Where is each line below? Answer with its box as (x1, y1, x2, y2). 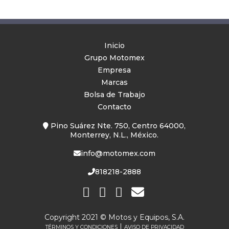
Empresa (98, 65, 131, 75)
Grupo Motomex (84, 53, 145, 62)
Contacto (97, 102, 131, 111)
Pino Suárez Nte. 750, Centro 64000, (49, 121, 186, 130)
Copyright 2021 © (44, 212, 108, 222)
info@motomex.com (80, 148, 155, 158)
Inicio (104, 40, 125, 50)
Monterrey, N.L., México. (70, 130, 159, 140)
